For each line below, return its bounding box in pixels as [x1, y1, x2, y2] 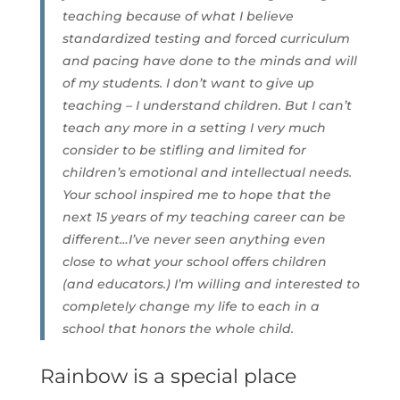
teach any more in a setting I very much [62, 120, 326, 137]
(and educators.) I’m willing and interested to [62, 276, 360, 293]
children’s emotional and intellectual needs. [62, 164, 352, 181]
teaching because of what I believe [62, 8, 294, 25]
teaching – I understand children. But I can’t [62, 97, 352, 114]
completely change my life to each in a [62, 298, 320, 315]
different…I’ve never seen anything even [62, 231, 326, 248]
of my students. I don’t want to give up [62, 75, 314, 92]
